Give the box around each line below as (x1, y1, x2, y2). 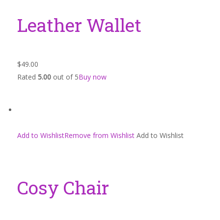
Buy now (79, 72, 107, 82)
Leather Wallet (17, 13, 141, 37)
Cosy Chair (17, 175, 109, 199)
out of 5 (51, 72, 79, 82)
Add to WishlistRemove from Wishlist (17, 131, 135, 140)
